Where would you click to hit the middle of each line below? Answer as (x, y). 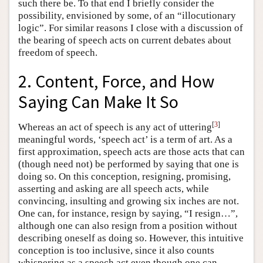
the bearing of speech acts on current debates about (125, 41)
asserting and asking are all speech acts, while (114, 188)
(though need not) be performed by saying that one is (129, 164)
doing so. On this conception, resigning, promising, (124, 176)
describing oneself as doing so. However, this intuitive (131, 238)
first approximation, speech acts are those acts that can (131, 151)
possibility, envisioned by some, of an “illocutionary (127, 16)
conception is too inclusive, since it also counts (116, 250)
